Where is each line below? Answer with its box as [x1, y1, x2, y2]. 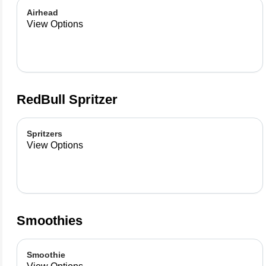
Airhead [27, 8, 58, 17]
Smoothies [17, 213, 83, 228]
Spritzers [27, 129, 62, 138]
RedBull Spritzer [17, 92, 118, 107]
